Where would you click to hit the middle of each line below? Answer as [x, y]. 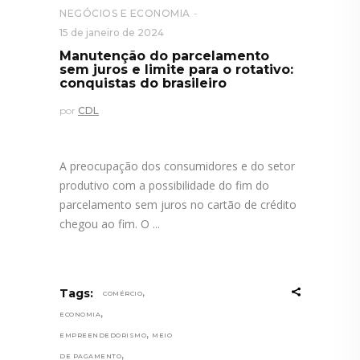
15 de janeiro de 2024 [112, 33]
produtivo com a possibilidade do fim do [164, 186]
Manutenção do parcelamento [164, 56]
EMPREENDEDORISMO [103, 335]
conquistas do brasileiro [143, 84]
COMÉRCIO [123, 294]
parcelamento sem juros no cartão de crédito [178, 205]
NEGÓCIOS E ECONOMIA [125, 14]
